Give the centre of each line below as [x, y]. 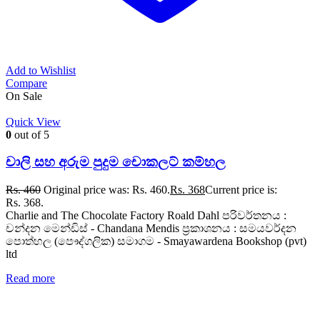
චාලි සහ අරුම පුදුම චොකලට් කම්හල [116, 162]
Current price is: [241, 190]
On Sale [24, 96]
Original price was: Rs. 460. [107, 190]
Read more [30, 279]
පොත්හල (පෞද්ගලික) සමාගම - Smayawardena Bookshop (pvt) [156, 241]
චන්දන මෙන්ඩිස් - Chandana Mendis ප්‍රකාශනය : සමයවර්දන [151, 229]
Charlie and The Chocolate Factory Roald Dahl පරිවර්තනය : [146, 216]
